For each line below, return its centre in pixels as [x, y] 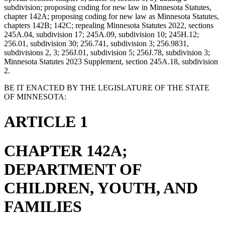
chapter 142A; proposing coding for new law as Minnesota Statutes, [111, 17]
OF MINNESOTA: [35, 97]
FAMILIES [43, 207]
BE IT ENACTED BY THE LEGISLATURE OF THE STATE [107, 88]
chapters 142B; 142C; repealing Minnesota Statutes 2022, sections [109, 26]
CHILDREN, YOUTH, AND [101, 188]
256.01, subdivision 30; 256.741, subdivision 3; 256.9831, [96, 44]
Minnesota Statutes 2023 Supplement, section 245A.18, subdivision [111, 62]
